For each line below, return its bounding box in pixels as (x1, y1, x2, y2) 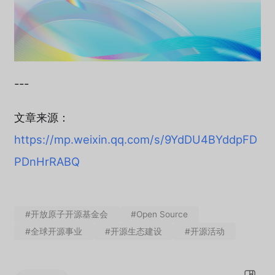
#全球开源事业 (25, 226, 83, 236)
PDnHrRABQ (14, 154, 80, 168)
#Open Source (131, 209, 188, 220)
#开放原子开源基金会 (25, 209, 109, 220)
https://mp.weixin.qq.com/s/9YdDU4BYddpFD (14, 132, 257, 146)
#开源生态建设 (105, 226, 163, 236)
